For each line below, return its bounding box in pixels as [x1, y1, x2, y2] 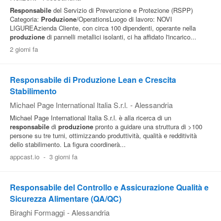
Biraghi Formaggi [10, 207, 65, 218]
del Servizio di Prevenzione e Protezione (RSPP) [51, 5, 193, 15]
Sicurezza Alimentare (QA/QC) [10, 193, 121, 204]
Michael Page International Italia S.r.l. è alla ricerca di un [10, 113, 171, 122]
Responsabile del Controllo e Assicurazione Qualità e [10, 182, 209, 193]
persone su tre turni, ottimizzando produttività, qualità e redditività [10, 131, 197, 140]
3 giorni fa [49, 152, 77, 161]
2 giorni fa [10, 44, 38, 54]
